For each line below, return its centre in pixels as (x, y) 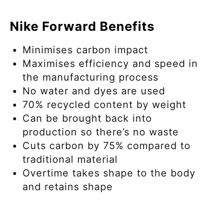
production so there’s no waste (102, 132)
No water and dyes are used (96, 91)
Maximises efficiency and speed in (110, 63)
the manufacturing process (90, 77)
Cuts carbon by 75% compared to (107, 145)
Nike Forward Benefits (82, 26)
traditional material (70, 159)
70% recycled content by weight (106, 104)
